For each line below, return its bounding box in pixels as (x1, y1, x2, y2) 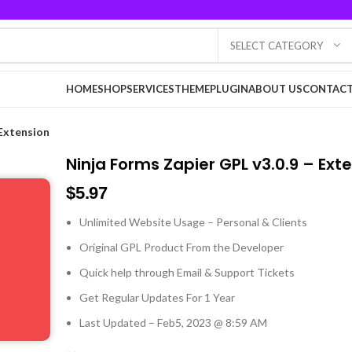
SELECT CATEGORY (230, 38, 323, 52)
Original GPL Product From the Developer (79, 240, 284, 254)
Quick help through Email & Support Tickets (79, 266, 295, 279)
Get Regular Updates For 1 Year (79, 291, 236, 304)
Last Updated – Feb (79, 316, 176, 329)
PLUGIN (210, 82, 248, 95)
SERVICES (126, 82, 174, 95)
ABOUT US (248, 82, 302, 95)
